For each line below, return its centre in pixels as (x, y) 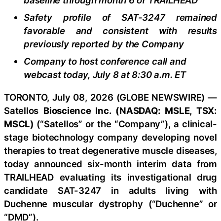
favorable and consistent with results (120, 31)
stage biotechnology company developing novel (110, 137)
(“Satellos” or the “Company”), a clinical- (127, 124)
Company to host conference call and (105, 61)
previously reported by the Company (104, 44)
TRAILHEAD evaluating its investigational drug (110, 177)
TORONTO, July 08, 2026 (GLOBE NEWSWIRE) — (110, 97)
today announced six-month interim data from (110, 164)
